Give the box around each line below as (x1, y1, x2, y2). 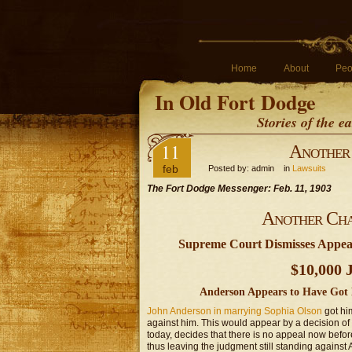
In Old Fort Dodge (155, 87, 316, 117)
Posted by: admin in (201, 163, 292, 173)
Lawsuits (292, 163, 326, 173)
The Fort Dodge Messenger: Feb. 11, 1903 (147, 183, 332, 194)
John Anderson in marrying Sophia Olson (147, 306, 322, 317)
